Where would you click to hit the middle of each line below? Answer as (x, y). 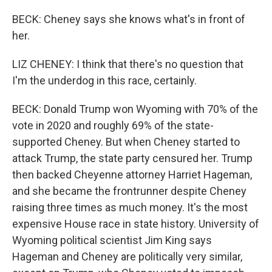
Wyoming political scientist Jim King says (112, 240)
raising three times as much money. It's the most (130, 207)
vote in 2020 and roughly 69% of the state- (113, 125)
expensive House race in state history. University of (136, 224)
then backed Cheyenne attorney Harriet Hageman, (132, 175)
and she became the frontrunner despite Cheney (129, 191)
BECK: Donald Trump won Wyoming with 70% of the (135, 109)
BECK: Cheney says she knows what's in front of (129, 19)
